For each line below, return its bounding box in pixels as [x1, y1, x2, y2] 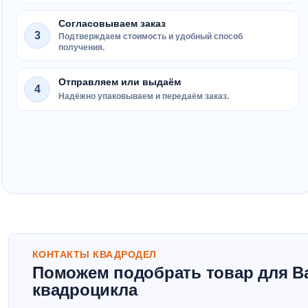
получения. [58, 43, 104, 52]
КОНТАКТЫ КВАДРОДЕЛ [32, 249, 157, 260]
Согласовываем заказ [58, 19, 166, 29]
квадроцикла [32, 280, 137, 299]
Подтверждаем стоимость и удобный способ [58, 32, 243, 41]
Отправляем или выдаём [58, 77, 181, 87]
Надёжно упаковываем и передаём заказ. [58, 91, 229, 101]
